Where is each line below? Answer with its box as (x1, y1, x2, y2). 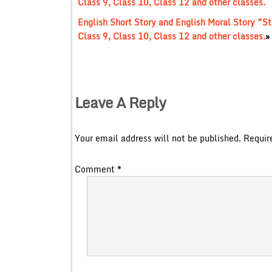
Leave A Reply (74, 90, 166, 114)
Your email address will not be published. (74, 131, 241, 145)
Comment (74, 161, 117, 176)
